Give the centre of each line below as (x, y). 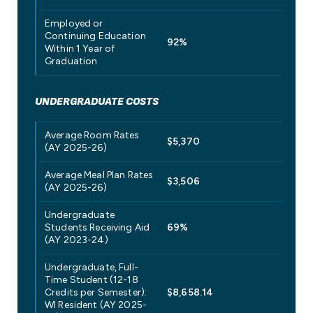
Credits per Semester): (96, 293)
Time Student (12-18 (92, 280)
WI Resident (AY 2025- (96, 305)
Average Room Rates (92, 136)
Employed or (74, 24)
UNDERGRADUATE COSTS (97, 102)
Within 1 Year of (80, 49)
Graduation (71, 61)
